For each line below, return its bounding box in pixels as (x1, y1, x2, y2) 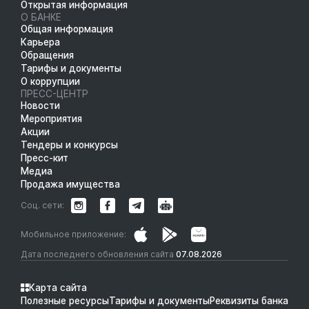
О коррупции (21, 75, 80, 87)
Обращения (21, 49, 74, 61)
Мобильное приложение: (21, 228, 126, 239)
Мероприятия (21, 112, 82, 124)
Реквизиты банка (210, 295, 288, 306)
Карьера (21, 36, 60, 48)
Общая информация (21, 23, 113, 34)
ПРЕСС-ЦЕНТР (21, 88, 88, 99)
